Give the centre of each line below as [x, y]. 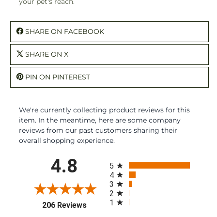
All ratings [126, 159]
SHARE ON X [47, 54]
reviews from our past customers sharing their [98, 130]
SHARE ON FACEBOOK [65, 31]
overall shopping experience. [67, 140]
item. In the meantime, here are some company [100, 120]
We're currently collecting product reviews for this [104, 110]
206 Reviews [64, 205]
